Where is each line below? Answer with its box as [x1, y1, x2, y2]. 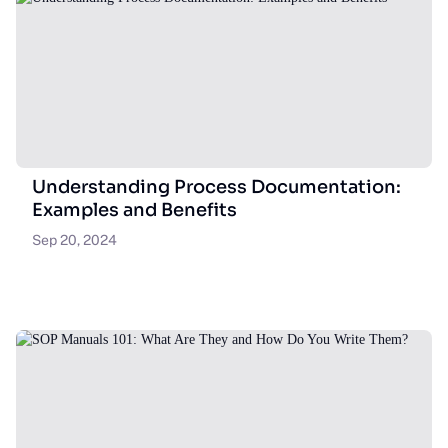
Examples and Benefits [32, 199, 237, 221]
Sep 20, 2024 [32, 232, 117, 248]
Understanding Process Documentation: [32, 176, 401, 198]
